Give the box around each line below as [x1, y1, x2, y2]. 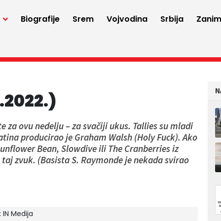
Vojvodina [106, 13, 147, 25]
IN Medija [3, 208, 33, 219]
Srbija [160, 13, 184, 25]
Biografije [20, 13, 60, 25]
